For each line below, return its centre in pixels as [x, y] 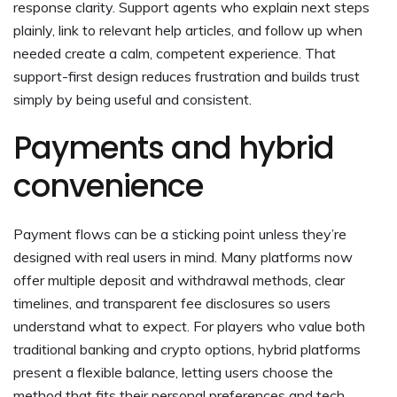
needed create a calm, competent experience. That [175, 53]
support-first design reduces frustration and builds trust [187, 76]
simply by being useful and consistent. [132, 99]
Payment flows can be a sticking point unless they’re [180, 234]
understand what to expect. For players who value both [189, 326]
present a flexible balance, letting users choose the [173, 372]
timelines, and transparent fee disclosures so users [172, 303]
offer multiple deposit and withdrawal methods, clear [179, 280]
